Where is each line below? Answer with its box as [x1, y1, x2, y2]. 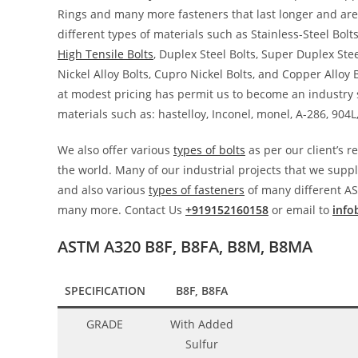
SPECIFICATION [64, 282, 145, 298]
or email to [268, 201, 332, 217]
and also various [58, 181, 149, 197]
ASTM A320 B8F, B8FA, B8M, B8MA [58, 235, 312, 257]
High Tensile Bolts [58, 46, 153, 62]
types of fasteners [149, 181, 245, 197]
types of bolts [173, 141, 245, 157]
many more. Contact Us [58, 201, 185, 217]
